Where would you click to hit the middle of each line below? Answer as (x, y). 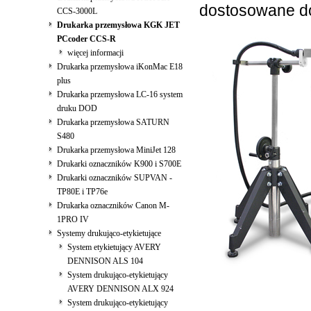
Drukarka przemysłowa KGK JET (118, 25)
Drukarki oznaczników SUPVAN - (114, 178)
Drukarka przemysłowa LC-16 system (119, 94)
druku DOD (77, 108)
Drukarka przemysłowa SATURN (113, 122)
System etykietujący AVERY (114, 247)
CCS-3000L (77, 11)
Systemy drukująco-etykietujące (109, 233)
